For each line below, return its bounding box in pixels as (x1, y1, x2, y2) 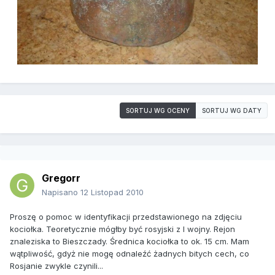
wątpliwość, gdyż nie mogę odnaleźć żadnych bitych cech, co (10, 249, 249, 259)
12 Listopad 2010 (80, 187, 144, 198)
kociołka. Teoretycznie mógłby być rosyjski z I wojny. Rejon (10, 224, 235, 234)
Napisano (42, 187, 80, 198)
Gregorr (42, 172, 80, 185)
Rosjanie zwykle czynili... (10, 261, 103, 271)
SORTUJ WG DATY (202, 107, 261, 115)
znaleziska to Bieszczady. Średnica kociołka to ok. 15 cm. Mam (10, 236, 249, 247)
